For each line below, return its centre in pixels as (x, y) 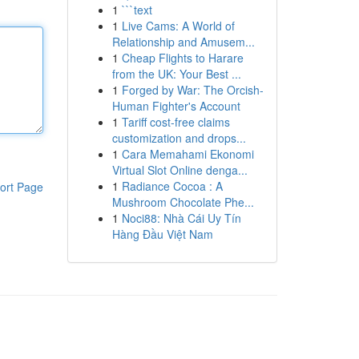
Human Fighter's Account (176, 106)
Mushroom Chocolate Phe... (183, 202)
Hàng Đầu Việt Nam (162, 234)
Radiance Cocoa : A (172, 186)
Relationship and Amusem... (183, 42)
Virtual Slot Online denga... (179, 170)
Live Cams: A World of (178, 26)
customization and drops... (179, 138)
